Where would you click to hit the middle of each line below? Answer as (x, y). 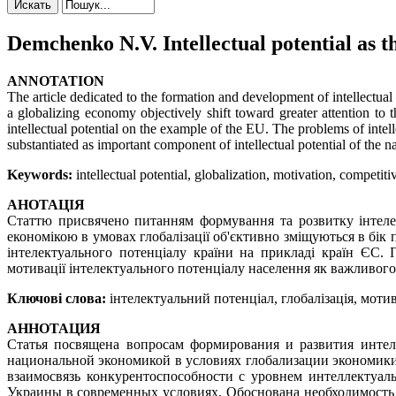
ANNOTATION (56, 80)
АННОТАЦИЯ (54, 328)
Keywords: (40, 174)
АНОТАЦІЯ (46, 204)
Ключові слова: (57, 298)
